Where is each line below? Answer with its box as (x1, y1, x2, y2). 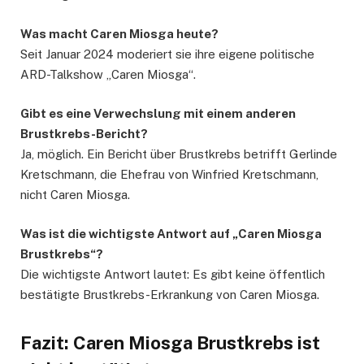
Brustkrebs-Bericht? (20, 127, 148, 141)
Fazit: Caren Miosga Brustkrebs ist (20, 331, 320, 353)
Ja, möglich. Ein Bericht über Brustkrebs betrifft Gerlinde (20, 147, 337, 162)
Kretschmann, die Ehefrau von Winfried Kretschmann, (20, 167, 318, 182)
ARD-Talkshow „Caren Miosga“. (20, 67, 196, 82)
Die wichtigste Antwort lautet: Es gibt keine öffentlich (20, 267, 325, 282)
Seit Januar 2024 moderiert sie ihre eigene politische (20, 47, 314, 62)
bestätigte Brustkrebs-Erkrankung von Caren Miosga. (20, 288, 319, 302)
